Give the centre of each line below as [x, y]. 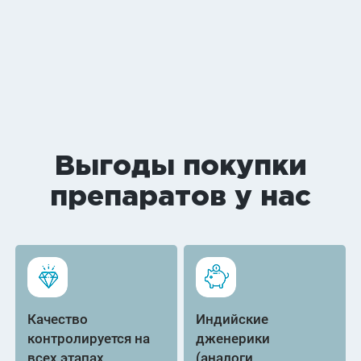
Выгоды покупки [180, 167]
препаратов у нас [180, 197]
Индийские [232, 319]
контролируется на [89, 338]
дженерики [233, 338]
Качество [58, 319]
